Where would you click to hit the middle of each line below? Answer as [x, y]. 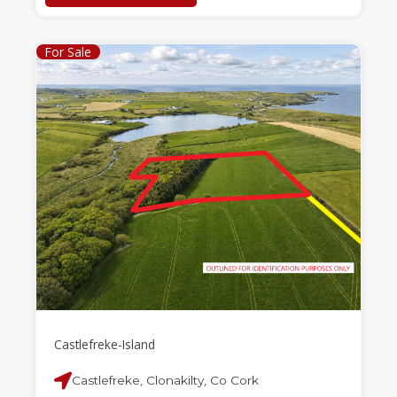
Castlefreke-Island [105, 344]
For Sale [68, 52]
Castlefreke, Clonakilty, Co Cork [165, 380]
